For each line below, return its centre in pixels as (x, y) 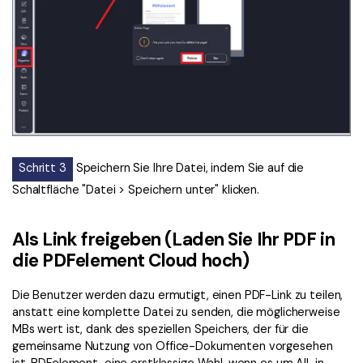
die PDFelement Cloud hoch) (131, 260)
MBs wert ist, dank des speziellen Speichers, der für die (160, 329)
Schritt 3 (43, 167)
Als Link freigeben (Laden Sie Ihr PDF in (174, 239)
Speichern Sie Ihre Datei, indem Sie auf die (188, 167)
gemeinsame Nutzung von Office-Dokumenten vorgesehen (173, 346)
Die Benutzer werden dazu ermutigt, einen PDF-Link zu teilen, (178, 295)
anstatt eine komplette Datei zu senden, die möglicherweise (176, 312)
